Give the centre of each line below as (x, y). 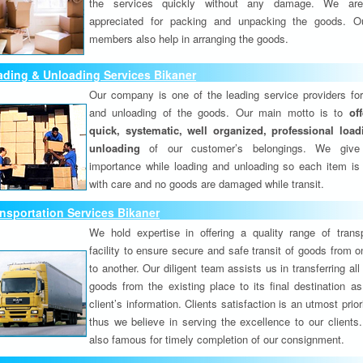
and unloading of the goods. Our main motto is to (219, 112)
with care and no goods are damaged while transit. (207, 184)
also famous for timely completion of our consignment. (217, 339)
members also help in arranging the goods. (189, 38)
